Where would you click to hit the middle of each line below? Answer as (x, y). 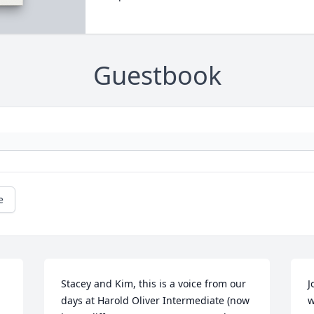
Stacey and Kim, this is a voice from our (154, 284)
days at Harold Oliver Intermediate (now (156, 301)
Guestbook (157, 76)
